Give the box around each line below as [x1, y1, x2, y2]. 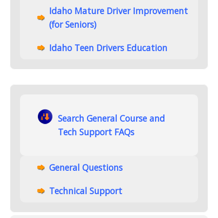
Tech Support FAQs [58, 126, 135, 138]
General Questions [49, 162, 123, 174]
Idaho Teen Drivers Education [49, 41, 167, 54]
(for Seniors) [49, 18, 96, 30]
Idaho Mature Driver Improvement [49, 4, 188, 17]
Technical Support [49, 185, 122, 197]
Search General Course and [58, 112, 165, 125]
